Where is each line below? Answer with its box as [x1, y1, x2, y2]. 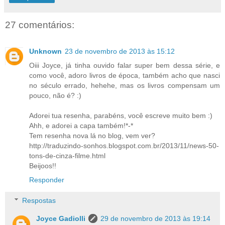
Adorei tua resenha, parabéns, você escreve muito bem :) [29, 111, 212, 120]
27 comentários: [5, 20, 74, 31]
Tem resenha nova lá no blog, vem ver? [29, 131, 155, 140]
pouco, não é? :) [29, 91, 81, 99]
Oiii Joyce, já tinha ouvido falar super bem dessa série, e [29, 61, 220, 69]
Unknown [29, 47, 62, 55]
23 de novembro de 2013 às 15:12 [65, 47, 175, 55]
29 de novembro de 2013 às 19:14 [100, 214, 211, 223]
